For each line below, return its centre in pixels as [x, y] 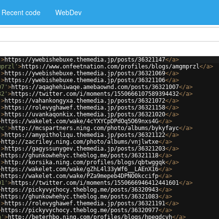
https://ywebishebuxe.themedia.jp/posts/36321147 [85, 60]
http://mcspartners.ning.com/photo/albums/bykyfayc [95, 128]
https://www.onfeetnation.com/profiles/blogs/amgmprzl [110, 66]
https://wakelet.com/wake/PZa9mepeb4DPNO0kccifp [80, 176]
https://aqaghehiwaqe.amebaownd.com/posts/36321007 [95, 87]
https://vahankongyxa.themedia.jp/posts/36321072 [85, 101]
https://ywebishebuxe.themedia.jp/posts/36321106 [85, 80]
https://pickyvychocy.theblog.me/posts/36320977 [80, 210]
